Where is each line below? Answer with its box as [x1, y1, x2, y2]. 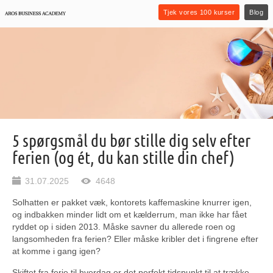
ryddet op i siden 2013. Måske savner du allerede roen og [12, 222, 235, 232]
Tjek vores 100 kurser [163, 9, 235, 16]
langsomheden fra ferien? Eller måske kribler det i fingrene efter [12, 234, 258, 244]
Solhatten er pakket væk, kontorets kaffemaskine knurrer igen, [12, 197, 252, 207]
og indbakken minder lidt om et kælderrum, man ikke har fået [12, 210, 247, 219]
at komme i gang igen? [12, 246, 101, 256]
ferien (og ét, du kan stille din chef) [12, 147, 235, 167]
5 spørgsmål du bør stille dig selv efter [12, 130, 250, 150]
